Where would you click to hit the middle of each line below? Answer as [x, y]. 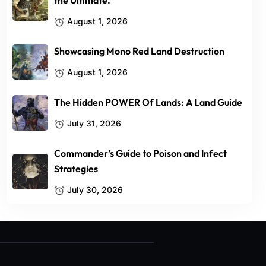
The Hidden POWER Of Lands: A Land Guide [148, 102]
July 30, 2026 [94, 190]
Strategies [76, 169]
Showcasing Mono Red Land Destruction [140, 51]
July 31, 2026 [93, 123]
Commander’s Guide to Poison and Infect [141, 153]
